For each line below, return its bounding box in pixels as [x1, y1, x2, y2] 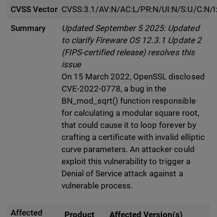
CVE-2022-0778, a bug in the [62, 84, 167, 94]
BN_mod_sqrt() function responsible [62, 96, 196, 106]
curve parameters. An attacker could [62, 144, 195, 155]
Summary [11, 23, 46, 33]
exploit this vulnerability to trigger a [62, 156, 190, 167]
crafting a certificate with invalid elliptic [62, 132, 205, 142]
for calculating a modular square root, [62, 108, 199, 118]
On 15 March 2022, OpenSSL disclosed [62, 72, 205, 82]
